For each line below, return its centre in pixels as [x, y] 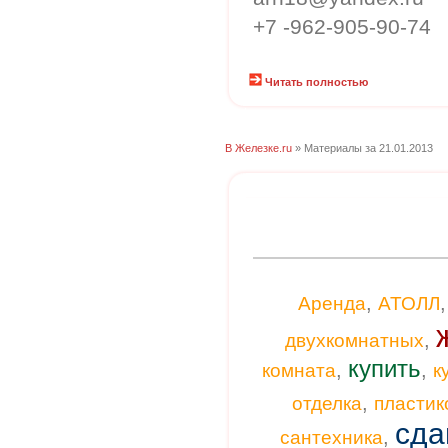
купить [384, 368]
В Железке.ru [258, 148]
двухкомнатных [354, 340]
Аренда [332, 303]
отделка [327, 403]
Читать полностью [316, 82]
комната [299, 370]
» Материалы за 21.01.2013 [362, 148]
